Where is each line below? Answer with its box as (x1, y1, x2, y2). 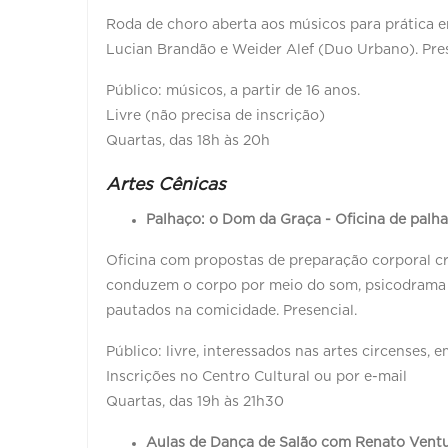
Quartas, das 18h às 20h (106, 133, 270, 148)
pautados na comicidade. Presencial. (106, 303, 357, 318)
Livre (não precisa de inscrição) (106, 108, 325, 123)
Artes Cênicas (106, 175, 226, 194)
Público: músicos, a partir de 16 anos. (106, 83, 360, 98)
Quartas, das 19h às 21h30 (106, 394, 288, 409)
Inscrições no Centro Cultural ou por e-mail (106, 369, 411, 384)
